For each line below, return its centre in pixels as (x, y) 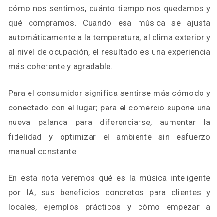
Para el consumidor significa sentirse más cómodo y (109, 93)
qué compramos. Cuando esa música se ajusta (109, 23)
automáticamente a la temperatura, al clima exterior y (109, 37)
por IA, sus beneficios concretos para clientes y (109, 192)
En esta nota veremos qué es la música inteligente (109, 178)
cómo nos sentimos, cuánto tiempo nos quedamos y (109, 8)
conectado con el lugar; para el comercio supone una (109, 108)
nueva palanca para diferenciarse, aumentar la (109, 122)
